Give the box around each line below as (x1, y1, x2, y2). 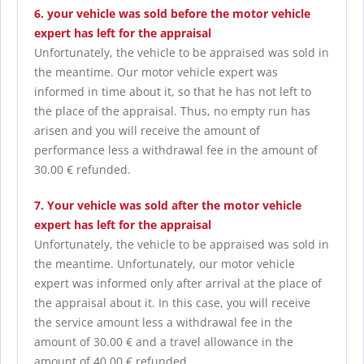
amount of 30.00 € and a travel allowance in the (34, 334, 293, 349)
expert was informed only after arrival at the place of (34, 275, 322, 291)
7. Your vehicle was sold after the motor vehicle (34, 197, 301, 213)
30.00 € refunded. (34, 162, 131, 177)
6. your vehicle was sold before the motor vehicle (34, 6, 310, 21)
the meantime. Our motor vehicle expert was (34, 64, 278, 80)
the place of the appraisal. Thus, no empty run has (34, 103, 310, 119)
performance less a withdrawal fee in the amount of (34, 142, 318, 158)
